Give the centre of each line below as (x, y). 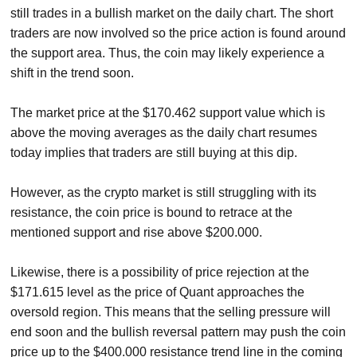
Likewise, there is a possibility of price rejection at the (160, 272)
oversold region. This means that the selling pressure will (171, 312)
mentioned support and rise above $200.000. (137, 232)
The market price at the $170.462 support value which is (168, 112)
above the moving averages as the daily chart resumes (164, 132)
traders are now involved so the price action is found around (178, 33)
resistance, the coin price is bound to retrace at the (152, 212)
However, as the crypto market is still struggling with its (164, 192)
